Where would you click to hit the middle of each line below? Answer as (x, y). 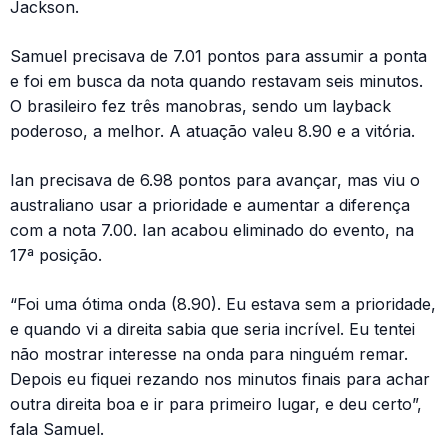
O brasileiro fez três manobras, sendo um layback (200, 106)
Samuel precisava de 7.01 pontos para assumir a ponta (218, 56)
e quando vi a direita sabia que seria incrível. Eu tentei (212, 329)
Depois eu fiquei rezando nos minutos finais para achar (220, 379)
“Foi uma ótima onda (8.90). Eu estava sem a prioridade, (223, 304)
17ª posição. (56, 255)
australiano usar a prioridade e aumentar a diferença (210, 205)
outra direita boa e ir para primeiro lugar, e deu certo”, (216, 404)
